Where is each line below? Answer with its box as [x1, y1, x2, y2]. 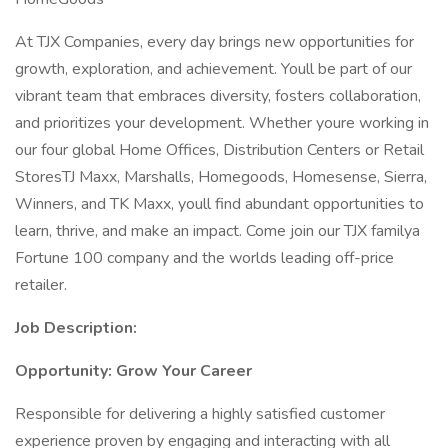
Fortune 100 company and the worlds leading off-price [15, 247, 394, 269]
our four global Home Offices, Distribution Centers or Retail [15, 139, 424, 161]
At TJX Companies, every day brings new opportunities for [15, 31, 414, 53]
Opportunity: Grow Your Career [15, 360, 252, 382]
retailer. [15, 274, 67, 296]
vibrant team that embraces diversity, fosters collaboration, [15, 85, 421, 107]
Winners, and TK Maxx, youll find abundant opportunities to [15, 193, 424, 215]
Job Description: [15, 317, 137, 339]
